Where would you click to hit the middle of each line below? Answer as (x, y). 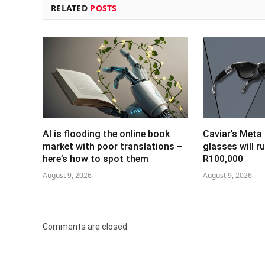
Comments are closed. (86, 227)
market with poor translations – (113, 147)
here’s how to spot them (96, 159)
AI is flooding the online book (106, 134)
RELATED (71, 8)
